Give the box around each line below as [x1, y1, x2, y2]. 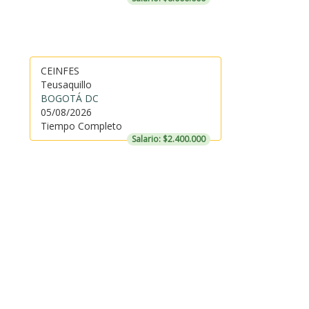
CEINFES [40, 64, 79, 77]
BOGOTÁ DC [40, 92, 99, 105]
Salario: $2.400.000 [131, 133, 206, 145]
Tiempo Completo [40, 119, 122, 132]
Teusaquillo [40, 78, 92, 91]
